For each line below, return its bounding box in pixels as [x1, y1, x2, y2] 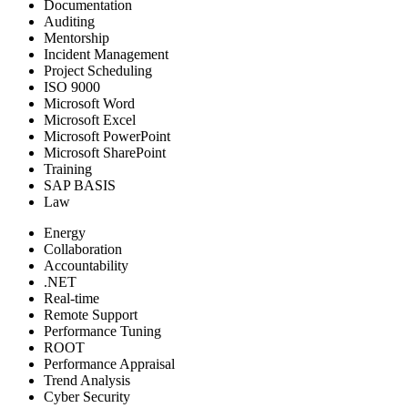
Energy [44, 224, 86, 240]
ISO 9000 [44, 78, 100, 95]
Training [44, 160, 92, 177]
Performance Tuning [44, 322, 161, 339]
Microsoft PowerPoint [44, 127, 170, 144]
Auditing [44, 13, 95, 29]
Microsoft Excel [44, 111, 136, 127]
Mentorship [44, 29, 109, 46]
